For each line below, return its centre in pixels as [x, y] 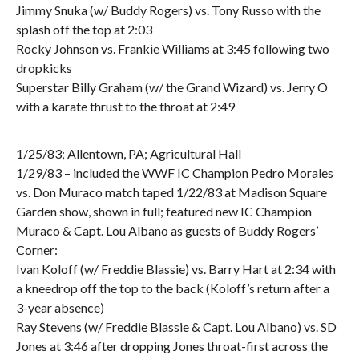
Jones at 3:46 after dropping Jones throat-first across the [171, 346]
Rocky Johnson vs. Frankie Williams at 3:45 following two [172, 48]
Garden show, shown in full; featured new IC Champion [163, 211]
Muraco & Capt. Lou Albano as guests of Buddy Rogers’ [167, 230]
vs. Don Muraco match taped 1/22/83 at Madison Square [171, 192]
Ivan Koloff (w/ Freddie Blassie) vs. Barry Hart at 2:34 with [175, 269]
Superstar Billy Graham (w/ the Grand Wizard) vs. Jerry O [171, 87]
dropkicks [44, 68]
